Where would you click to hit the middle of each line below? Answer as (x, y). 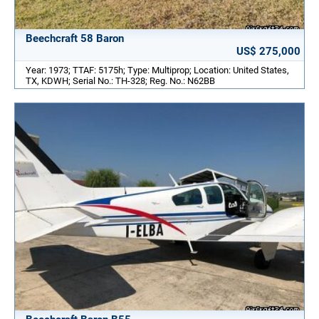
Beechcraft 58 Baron (75, 38)
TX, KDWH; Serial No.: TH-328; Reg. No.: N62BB (120, 80)
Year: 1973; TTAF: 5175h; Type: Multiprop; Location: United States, (157, 70)
